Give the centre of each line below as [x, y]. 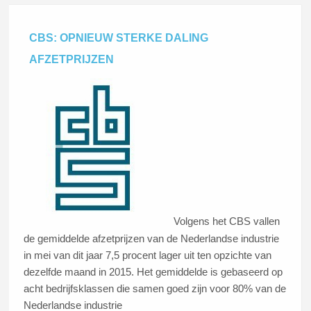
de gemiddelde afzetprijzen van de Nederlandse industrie [152, 238]
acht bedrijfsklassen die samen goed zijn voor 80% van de [155, 288]
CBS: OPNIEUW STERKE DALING [119, 38]
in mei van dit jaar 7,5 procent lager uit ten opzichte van [148, 255]
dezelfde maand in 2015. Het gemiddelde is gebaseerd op [153, 271]
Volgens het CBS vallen [226, 221]
